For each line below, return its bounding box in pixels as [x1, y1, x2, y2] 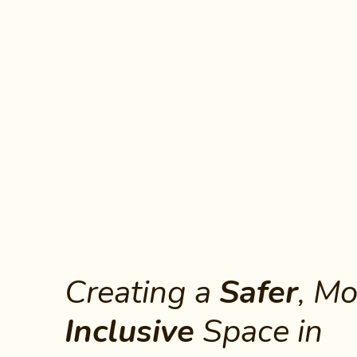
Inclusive [64, 308, 194, 353]
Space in [194, 308, 323, 353]
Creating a [64, 269, 211, 314]
